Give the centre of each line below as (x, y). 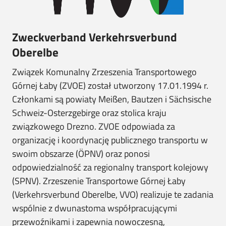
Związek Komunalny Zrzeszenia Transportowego (104, 72)
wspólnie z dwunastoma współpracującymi (95, 208)
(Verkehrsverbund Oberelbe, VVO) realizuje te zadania (113, 194)
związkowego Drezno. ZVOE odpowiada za (94, 126)
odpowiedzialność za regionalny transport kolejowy (110, 167)
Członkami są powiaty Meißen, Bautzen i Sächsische (112, 99)
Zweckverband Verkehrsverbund (95, 37)
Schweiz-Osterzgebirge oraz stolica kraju (89, 113)
